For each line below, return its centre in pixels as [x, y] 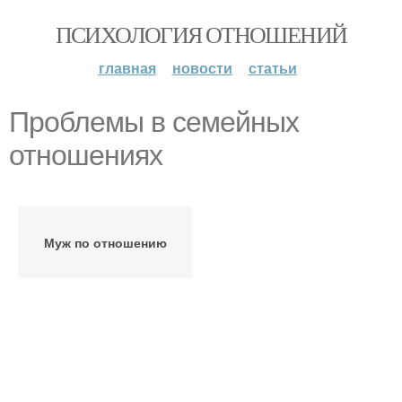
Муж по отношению [105, 242]
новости [202, 68]
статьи [272, 68]
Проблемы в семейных [154, 122]
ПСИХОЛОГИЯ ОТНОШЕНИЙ [201, 34]
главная [127, 68]
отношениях [86, 155]
